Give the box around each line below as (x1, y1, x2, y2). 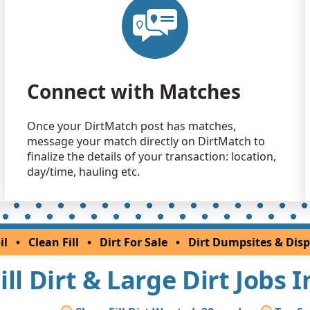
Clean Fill (28, 234, 79, 250)
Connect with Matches (26, 77, 241, 104)
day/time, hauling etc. (26, 163, 140, 179)
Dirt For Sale (100, 234, 167, 250)
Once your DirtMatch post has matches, (26, 118, 236, 134)
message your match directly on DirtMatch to (26, 133, 265, 149)
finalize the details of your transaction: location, (26, 148, 276, 164)
